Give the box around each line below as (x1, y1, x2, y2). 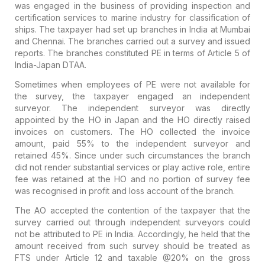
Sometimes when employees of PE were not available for (14, 79, 251, 89)
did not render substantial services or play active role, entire (14, 161, 251, 172)
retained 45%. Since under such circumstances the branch (14, 150, 251, 160)
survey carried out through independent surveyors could (14, 216, 251, 227)
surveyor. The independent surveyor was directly (14, 102, 251, 113)
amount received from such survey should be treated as (14, 240, 251, 251)
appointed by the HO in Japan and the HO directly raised (14, 114, 251, 125)
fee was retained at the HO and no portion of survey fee (14, 173, 251, 184)
